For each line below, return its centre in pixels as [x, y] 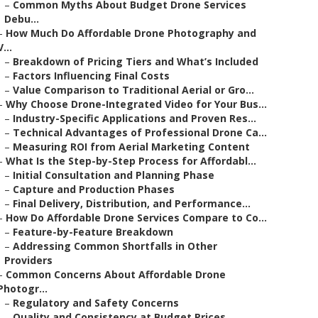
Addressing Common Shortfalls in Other [115, 246]
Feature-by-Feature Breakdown [93, 232]
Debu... [22, 19]
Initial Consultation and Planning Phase [114, 175]
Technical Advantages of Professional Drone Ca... [140, 132]
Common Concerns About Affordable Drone [116, 274]
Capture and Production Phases [94, 189]
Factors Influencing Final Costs [91, 76]
